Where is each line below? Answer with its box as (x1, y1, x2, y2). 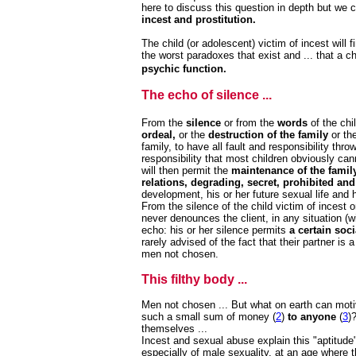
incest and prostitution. (141, 14, 256, 25)
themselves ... (141, 323, 207, 335)
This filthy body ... (141, 273, 247, 286)
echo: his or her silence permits (141, 224, 289, 236)
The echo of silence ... (141, 88, 272, 102)
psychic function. (141, 63, 226, 75)
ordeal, (141, 129, 176, 141)
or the (176, 129, 208, 141)
